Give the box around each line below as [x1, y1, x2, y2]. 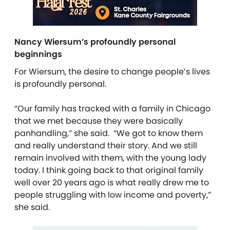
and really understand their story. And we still [14, 139, 197, 151]
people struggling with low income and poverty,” [14, 188, 211, 201]
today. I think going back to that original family [14, 164, 203, 176]
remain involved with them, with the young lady [14, 151, 206, 164]
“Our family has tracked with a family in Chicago [14, 102, 210, 114]
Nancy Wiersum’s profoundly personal [14, 35, 176, 48]
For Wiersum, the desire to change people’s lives [14, 65, 210, 78]
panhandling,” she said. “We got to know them [14, 127, 203, 139]
